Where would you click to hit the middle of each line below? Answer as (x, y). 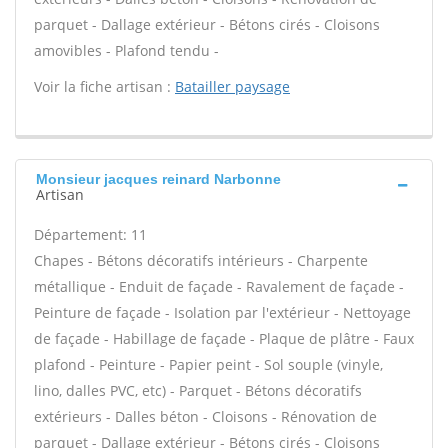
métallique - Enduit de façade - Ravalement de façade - (219, 286)
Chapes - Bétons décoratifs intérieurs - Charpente (201, 260)
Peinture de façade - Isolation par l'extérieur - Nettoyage (222, 312)
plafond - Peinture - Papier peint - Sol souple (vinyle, (208, 364)
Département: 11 (90, 234)
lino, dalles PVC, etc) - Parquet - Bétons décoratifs (198, 390)
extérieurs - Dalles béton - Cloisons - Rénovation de (205, 416)
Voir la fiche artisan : (104, 86)
